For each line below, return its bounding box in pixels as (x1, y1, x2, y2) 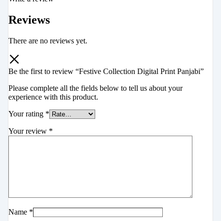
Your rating (8, 110, 45, 118)
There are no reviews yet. (8, 37, 87, 45)
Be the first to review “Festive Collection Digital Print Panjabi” (8, 67, 204, 76)
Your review (8, 127, 49, 136)
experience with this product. (8, 93, 98, 102)
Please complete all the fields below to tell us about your (8, 84, 183, 93)
